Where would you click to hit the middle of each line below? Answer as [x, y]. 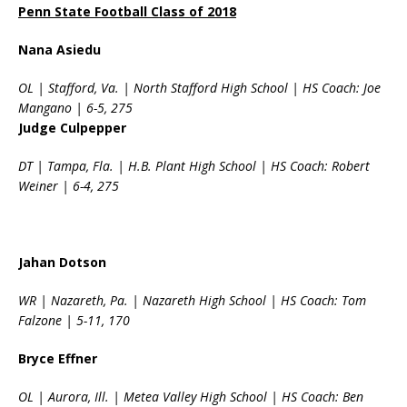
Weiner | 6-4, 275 [69, 186]
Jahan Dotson [62, 263]
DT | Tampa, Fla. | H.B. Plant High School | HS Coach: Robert [194, 166]
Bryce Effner [58, 359]
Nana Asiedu [60, 50]
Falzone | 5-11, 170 [74, 321]
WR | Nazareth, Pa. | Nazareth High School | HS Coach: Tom [192, 301]
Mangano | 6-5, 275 [75, 108]
